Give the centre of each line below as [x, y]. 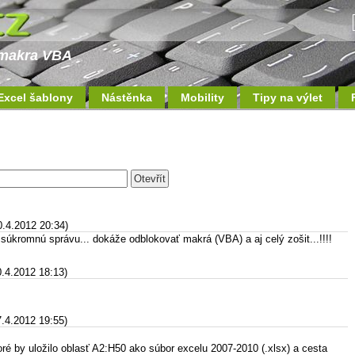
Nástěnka [127, 97]
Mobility [202, 97]
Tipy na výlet [288, 97]
